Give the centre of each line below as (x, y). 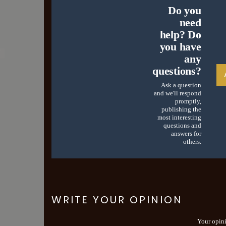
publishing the (181, 109)
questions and (182, 125)
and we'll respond (177, 93)
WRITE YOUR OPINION (117, 200)
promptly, (188, 101)
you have (180, 46)
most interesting (179, 117)
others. (192, 141)
